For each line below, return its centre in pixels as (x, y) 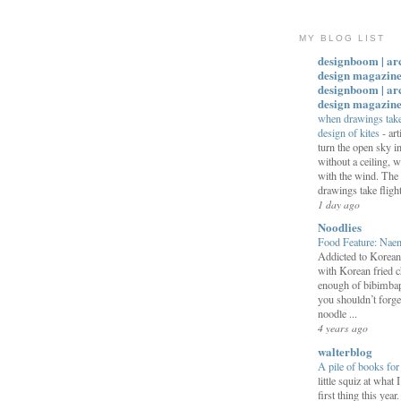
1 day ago (339, 205)
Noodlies (340, 227)
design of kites (350, 133)
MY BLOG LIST (342, 38)
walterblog (345, 351)
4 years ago (343, 328)
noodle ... (337, 314)
